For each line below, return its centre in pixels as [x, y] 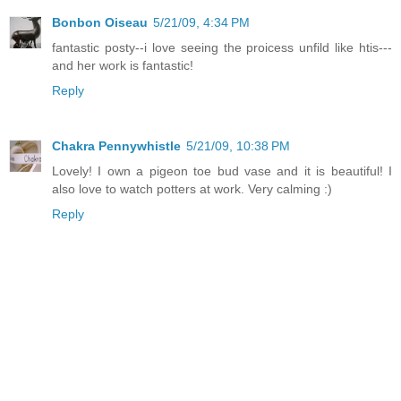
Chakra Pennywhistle [116, 146]
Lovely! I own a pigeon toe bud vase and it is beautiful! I [222, 171]
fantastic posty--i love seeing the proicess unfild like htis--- [222, 48]
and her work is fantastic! [123, 66]
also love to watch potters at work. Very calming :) [192, 189]
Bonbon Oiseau [100, 23]
